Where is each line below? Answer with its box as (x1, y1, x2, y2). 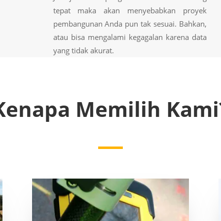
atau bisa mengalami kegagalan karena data (53, 32, 207, 42)
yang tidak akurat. (53, 45, 114, 55)
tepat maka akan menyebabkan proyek (53, 5, 207, 15)
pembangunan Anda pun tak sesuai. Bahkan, (53, 18, 207, 29)
